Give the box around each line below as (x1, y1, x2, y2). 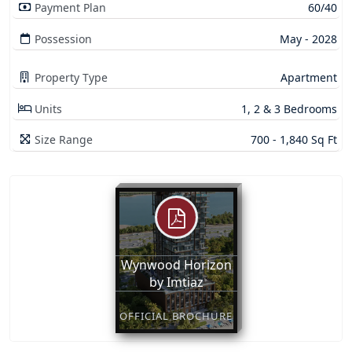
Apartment (280, 70, 337, 86)
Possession (35, 31, 93, 46)
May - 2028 (279, 31, 337, 46)
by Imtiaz (148, 273, 203, 291)
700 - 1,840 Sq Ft (250, 132, 337, 148)
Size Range (35, 132, 93, 148)
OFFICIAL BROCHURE (119, 309, 233, 324)
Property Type (35, 70, 108, 86)
